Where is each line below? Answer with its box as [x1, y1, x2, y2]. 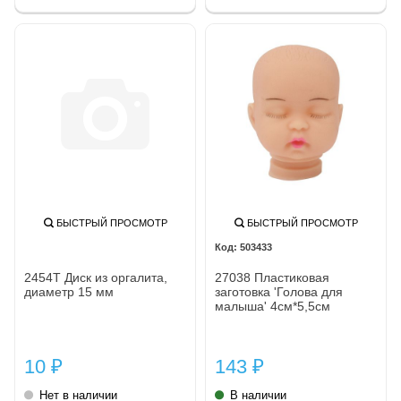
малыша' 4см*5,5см [215, 298, 330, 313]
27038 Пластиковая [215, 269, 329, 285]
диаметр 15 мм [24, 284, 114, 299]
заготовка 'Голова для [215, 284, 343, 299]
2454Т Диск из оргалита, [24, 269, 167, 285]
